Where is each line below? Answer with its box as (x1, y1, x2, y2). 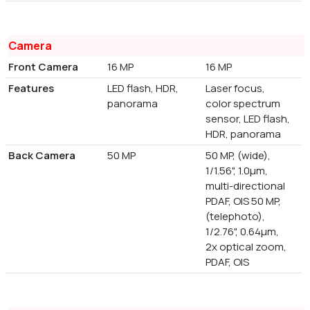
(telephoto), (206, 209, 266, 224)
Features (8, 81, 54, 96)
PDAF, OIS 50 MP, (206, 194, 282, 209)
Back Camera (8, 148, 75, 163)
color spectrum (206, 96, 281, 111)
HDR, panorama (206, 127, 282, 142)
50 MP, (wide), (206, 148, 271, 163)
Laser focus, (206, 81, 266, 96)
